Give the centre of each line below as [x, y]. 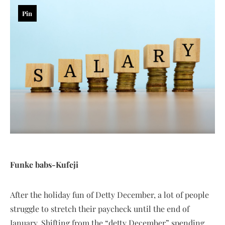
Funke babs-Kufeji [44, 164]
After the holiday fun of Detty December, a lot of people [109, 195]
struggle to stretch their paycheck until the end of [100, 209]
